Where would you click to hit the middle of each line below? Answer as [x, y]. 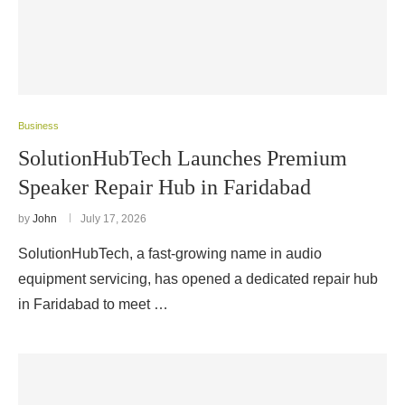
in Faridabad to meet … [93, 304]
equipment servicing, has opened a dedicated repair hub [198, 279]
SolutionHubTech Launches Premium [183, 158]
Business [38, 126]
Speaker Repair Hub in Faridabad [165, 187]
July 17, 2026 [113, 219]
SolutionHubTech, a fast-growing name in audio [170, 254]
